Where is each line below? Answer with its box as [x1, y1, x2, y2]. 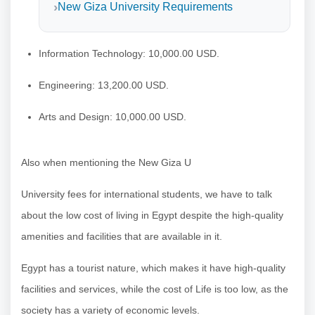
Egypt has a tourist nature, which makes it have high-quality [21, 262, 285, 274]
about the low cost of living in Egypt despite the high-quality [21, 209, 283, 221]
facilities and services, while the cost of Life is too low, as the [21, 283, 288, 295]
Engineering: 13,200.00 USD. [39, 79, 169, 91]
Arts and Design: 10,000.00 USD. [39, 110, 186, 122]
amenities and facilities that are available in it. [21, 230, 222, 242]
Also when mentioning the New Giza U [21, 156, 191, 168]
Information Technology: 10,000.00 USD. [39, 47, 219, 59]
